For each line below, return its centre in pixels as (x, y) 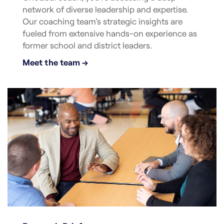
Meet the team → (55, 62)
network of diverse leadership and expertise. (105, 9)
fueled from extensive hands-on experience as (110, 33)
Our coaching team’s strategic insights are (102, 21)
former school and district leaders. (87, 45)
